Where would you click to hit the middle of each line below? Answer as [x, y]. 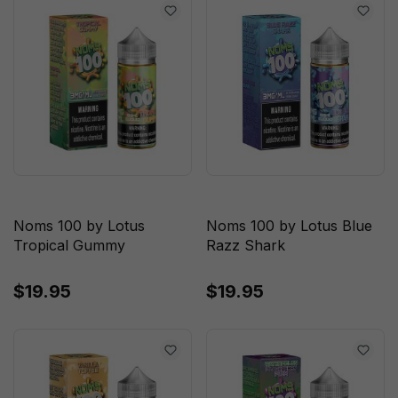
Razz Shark [245, 245]
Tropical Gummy [69, 245]
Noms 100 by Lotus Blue [289, 225]
